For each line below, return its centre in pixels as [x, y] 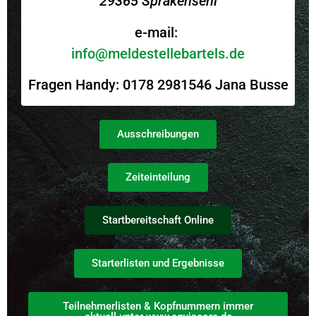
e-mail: [158, 32]
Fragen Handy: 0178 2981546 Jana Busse [158, 84]
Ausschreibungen [158, 134]
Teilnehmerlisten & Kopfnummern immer [158, 306]
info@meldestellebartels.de [158, 53]
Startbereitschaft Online [158, 220]
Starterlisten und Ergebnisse [158, 263]
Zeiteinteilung [158, 177]
